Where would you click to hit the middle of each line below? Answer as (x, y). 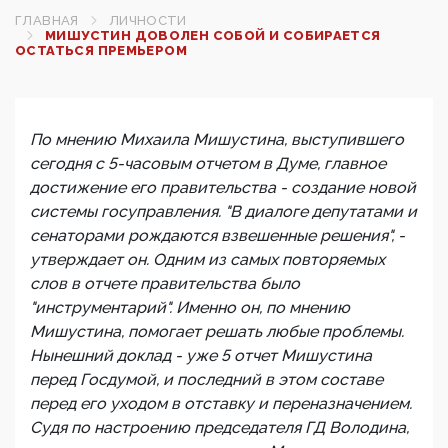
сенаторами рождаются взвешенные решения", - (217, 235)
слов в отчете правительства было (165, 283)
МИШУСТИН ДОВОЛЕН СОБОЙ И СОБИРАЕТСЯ (213, 35)
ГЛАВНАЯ (47, 20)
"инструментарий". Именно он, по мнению (190, 307)
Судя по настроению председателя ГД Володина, (219, 427)
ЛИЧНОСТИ (147, 20)
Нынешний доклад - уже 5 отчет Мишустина (201, 355)
